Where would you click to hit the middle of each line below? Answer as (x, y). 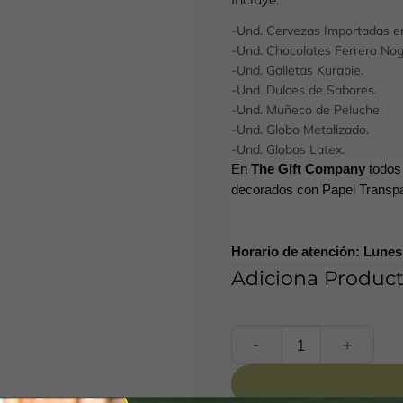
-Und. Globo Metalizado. (300, 130)
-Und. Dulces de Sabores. (304, 90)
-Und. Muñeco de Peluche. (306, 110)
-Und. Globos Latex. (287, 150)
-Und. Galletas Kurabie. (297, 71)
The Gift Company (308, 170)
